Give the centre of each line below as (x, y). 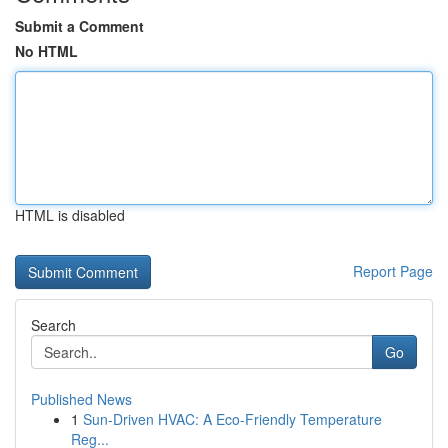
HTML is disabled (70, 215)
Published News (81, 399)
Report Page (393, 271)
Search (53, 325)
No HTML (46, 51)
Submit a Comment (79, 26)
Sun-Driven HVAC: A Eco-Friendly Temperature (232, 419)
